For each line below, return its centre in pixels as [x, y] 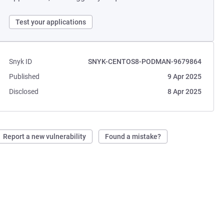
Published [24, 76]
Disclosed [24, 91]
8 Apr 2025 [184, 91]
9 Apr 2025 [184, 76]
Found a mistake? [133, 136]
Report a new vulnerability [45, 136]
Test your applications [51, 22]
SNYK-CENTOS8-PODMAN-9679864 [144, 61]
